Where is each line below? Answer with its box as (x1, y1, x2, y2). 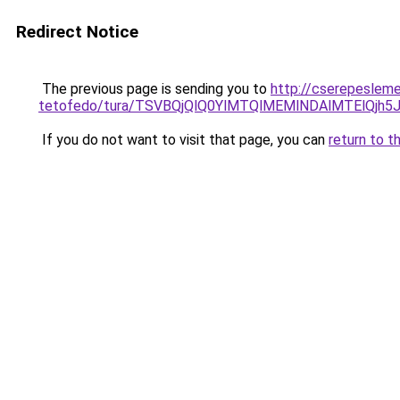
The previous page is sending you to (38, 80, 271, 97)
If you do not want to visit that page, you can (38, 131, 329, 148)
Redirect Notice (16, 21, 138, 42)
